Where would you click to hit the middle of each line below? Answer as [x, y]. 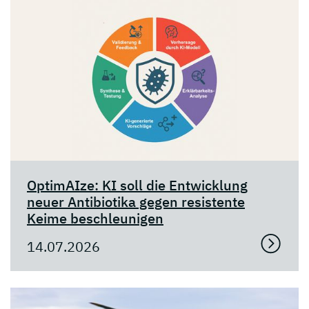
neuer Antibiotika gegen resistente [136, 201]
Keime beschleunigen [95, 218]
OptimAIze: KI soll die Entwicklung [137, 185]
